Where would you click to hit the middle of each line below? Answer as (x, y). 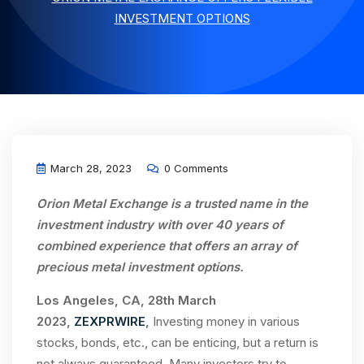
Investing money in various (225, 321)
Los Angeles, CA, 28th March (126, 300)
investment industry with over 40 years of (160, 225)
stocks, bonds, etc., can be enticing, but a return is (178, 342)
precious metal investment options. (140, 267)
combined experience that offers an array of (167, 246)
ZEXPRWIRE (110, 321)
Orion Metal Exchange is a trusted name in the (172, 204)
